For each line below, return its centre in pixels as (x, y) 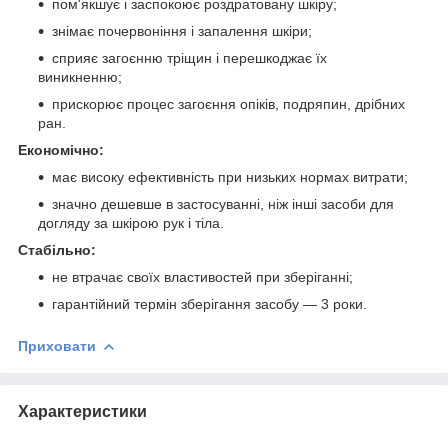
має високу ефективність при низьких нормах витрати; (230, 176)
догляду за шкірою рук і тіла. (131, 222)
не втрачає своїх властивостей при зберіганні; (202, 276)
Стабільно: (57, 249)
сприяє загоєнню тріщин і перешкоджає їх (189, 57)
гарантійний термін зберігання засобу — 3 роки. (209, 303)
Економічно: (61, 149)
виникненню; (80, 76)
